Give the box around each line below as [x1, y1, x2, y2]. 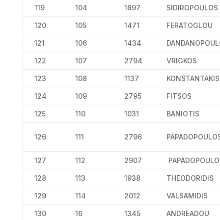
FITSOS [166, 92, 192, 100]
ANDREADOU [166, 209, 209, 218]
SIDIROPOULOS [166, 3, 218, 12]
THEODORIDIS [166, 174, 214, 182]
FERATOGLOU [166, 21, 213, 29]
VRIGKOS [166, 56, 197, 65]
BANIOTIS [166, 110, 199, 118]
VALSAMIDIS [166, 192, 208, 200]
